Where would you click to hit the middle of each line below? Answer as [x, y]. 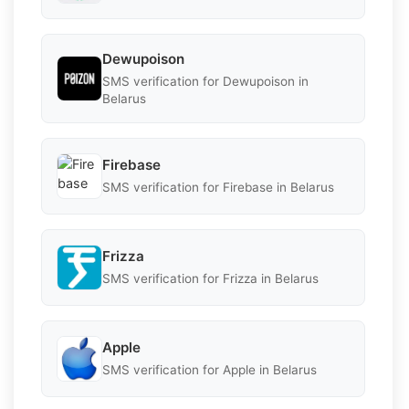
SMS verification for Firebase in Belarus [218, 188]
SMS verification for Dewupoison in [205, 81]
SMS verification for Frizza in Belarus [210, 279]
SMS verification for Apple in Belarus [210, 370]
